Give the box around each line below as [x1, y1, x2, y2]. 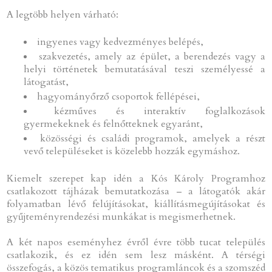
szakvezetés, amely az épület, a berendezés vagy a [39, 49, 265, 63]
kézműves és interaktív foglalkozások [54, 104, 265, 118]
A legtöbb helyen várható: [7, 7, 119, 21]
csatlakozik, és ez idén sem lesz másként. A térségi [7, 248, 265, 262]
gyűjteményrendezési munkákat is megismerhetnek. [7, 209, 236, 223]
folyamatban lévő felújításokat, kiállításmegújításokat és [7, 197, 265, 211]
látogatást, [24, 75, 69, 89]
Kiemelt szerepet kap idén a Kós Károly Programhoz [7, 171, 265, 185]
